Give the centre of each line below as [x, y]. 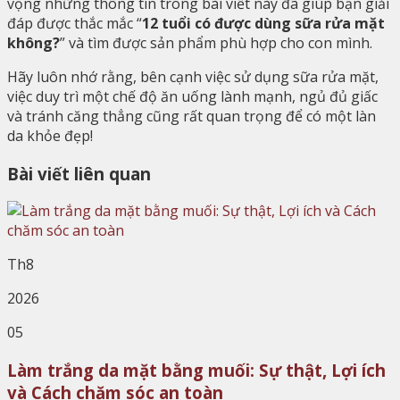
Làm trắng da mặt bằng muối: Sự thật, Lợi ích [196, 370]
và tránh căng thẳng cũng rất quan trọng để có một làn [192, 116]
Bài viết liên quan [79, 173]
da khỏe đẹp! [50, 135]
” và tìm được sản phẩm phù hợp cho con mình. [216, 42]
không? [33, 42]
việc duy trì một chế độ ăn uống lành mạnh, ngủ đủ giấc [192, 96]
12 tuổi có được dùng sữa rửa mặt [263, 23]
